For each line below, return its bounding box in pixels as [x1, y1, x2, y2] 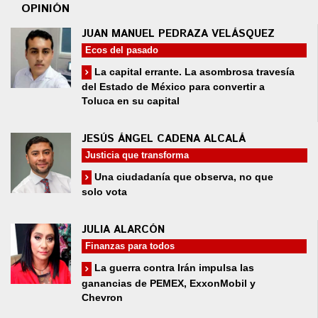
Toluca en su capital [82, 95, 180, 107]
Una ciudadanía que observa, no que [92, 171, 273, 183]
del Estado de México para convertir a [82, 81, 265, 93]
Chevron [82, 291, 123, 303]
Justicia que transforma [85, 150, 189, 161]
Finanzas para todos [85, 241, 175, 252]
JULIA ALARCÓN [82, 222, 165, 238]
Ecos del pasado [85, 44, 158, 55]
